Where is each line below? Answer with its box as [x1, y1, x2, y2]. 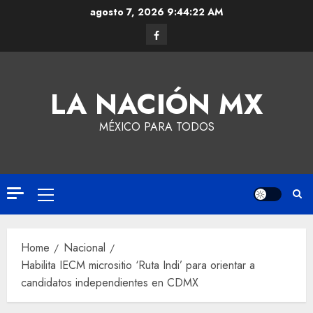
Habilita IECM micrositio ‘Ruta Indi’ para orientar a [21, 257, 255, 273]
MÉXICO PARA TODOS [99, 119, 214, 135]
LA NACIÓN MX [50, 84, 263, 124]
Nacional [64, 240, 105, 256]
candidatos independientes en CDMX [21, 275, 198, 291]
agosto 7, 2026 [90, 5, 167, 19]
